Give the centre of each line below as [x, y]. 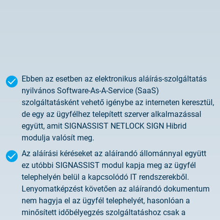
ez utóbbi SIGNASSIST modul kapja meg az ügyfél [109, 165]
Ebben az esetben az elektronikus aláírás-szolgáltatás [114, 79]
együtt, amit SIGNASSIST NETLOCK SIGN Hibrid [104, 126]
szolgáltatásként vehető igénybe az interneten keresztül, [118, 102]
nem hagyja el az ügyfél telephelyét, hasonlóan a [106, 201]
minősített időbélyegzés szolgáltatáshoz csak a [104, 212]
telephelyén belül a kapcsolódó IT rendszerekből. [105, 177]
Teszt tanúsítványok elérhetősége [75, 57]
